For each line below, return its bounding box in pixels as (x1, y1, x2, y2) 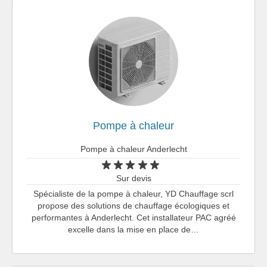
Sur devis (116, 173, 151, 183)
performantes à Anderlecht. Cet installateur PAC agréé (31, 212, 236, 222)
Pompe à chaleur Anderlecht (80, 144, 187, 154)
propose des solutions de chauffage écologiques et (38, 200, 229, 210)
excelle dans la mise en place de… (68, 224, 199, 234)
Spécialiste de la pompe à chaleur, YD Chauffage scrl (33, 188, 234, 198)
